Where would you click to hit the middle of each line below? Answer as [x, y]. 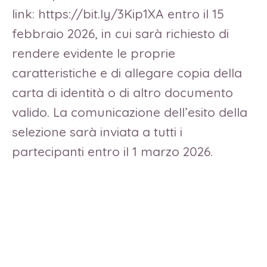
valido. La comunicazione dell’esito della [130, 112]
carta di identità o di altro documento [122, 92]
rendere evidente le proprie [94, 53]
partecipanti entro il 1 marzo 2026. [114, 151]
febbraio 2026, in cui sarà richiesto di [120, 33]
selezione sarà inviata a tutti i [97, 131]
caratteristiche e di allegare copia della [127, 72]
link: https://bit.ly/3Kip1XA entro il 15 [118, 13]
